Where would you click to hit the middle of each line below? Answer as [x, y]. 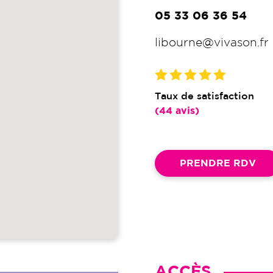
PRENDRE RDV [218, 163]
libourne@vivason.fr [212, 43]
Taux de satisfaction [204, 96]
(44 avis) [177, 111]
